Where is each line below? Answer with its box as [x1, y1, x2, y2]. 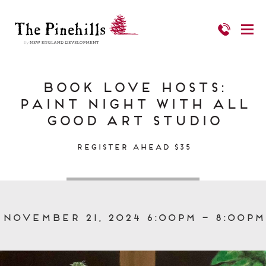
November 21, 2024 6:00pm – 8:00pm [2, 211, 264, 221]
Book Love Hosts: [41, 79, 225, 92]
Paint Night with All [17, 96, 249, 109]
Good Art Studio [45, 112, 221, 125]
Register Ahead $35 [75, 142, 191, 150]
